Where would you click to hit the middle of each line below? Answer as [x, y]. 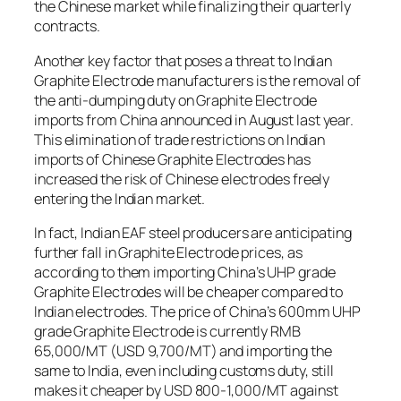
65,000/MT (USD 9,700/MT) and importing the [183, 350]
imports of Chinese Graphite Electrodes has [172, 159]
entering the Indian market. [120, 198]
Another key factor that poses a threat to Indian [183, 60]
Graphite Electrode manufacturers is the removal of [197, 80]
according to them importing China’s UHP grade [185, 272]
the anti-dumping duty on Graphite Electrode [175, 100]
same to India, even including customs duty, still [184, 370]
